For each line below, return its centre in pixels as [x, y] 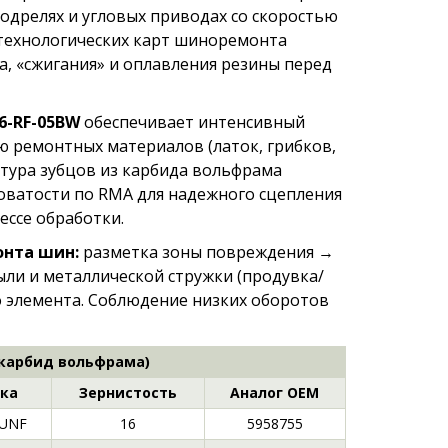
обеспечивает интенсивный [192, 122]
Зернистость [127, 392]
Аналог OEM [274, 392]
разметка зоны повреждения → [206, 252]
